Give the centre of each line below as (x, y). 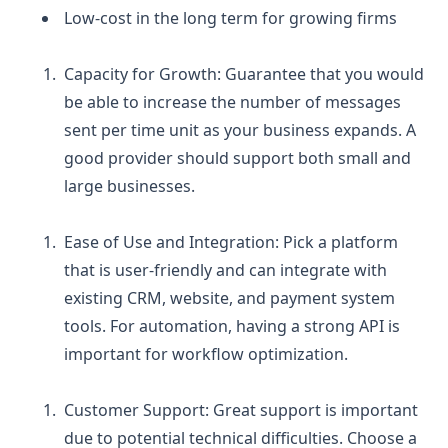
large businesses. (129, 185)
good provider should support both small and (237, 157)
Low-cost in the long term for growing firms (230, 17)
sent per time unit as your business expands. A (240, 129)
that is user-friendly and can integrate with (225, 269)
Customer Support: (138, 409)
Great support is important (315, 409)
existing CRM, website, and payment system (229, 297)
